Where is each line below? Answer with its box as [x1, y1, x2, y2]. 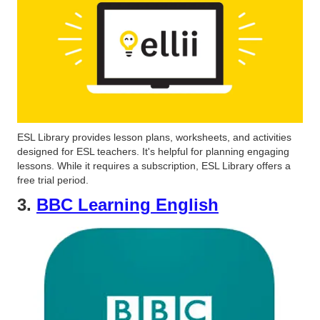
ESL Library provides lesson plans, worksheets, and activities [17, 131, 291, 144]
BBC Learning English [36, 195, 219, 215]
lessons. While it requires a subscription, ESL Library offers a [17, 160, 291, 172]
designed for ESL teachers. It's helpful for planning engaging [17, 146, 289, 158]
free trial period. [17, 174, 89, 186]
